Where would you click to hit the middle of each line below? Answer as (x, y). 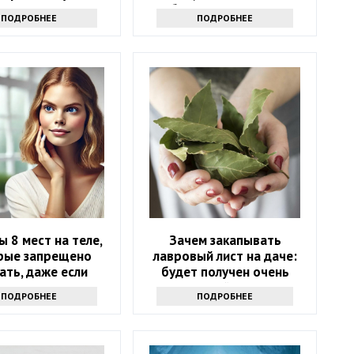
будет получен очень (225, 271)
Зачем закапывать (225, 240)
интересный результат (225, 287)
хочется (29, 287)
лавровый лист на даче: (225, 256)
